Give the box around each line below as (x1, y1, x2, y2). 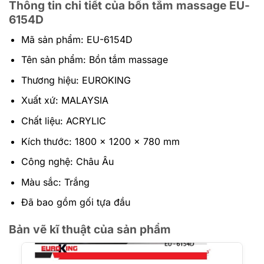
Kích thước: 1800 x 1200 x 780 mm (21, 135, 180, 147)
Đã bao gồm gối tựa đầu (21, 196, 130, 209)
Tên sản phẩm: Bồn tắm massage (21, 54, 168, 66)
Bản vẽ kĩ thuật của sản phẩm (9, 222, 171, 237)
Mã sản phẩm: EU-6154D (21, 33, 133, 45)
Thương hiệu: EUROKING (21, 74, 131, 86)
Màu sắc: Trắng (21, 176, 90, 188)
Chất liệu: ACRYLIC (21, 114, 106, 127)
